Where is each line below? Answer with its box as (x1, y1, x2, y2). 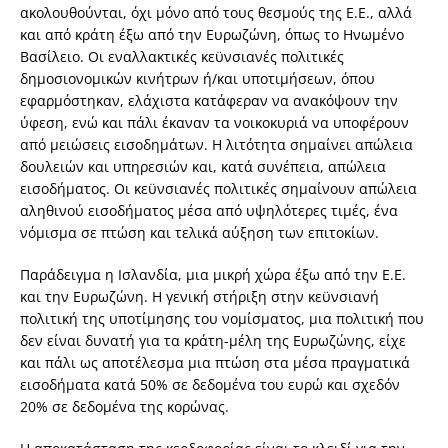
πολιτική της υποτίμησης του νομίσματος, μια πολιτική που (20, 309, 424, 329)
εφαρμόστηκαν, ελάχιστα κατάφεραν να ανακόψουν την (20, 91, 398, 111)
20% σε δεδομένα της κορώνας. (20, 397, 229, 417)
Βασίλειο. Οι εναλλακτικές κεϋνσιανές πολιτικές (20, 47, 344, 67)
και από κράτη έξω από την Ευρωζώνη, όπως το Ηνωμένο (20, 25, 404, 45)
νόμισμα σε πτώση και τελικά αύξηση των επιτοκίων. (20, 223, 379, 243)
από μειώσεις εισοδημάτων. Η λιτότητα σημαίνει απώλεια (20, 135, 413, 155)
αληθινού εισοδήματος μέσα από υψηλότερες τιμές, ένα (20, 201, 398, 221)
